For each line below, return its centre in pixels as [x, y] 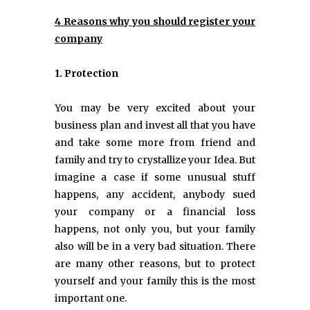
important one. [91, 299]
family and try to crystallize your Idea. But [155, 160]
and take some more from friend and [155, 143]
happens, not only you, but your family [155, 229]
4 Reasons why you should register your [155, 22]
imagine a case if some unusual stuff [155, 177]
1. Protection [86, 74]
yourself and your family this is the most [155, 281]
